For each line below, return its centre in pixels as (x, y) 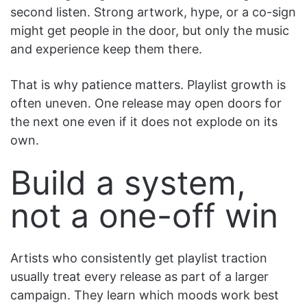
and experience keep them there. (106, 49)
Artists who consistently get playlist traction (139, 258)
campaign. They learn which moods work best (145, 295)
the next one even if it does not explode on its (144, 121)
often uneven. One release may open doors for (146, 103)
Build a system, (128, 182)
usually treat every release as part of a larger (139, 276)
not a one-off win (144, 215)
